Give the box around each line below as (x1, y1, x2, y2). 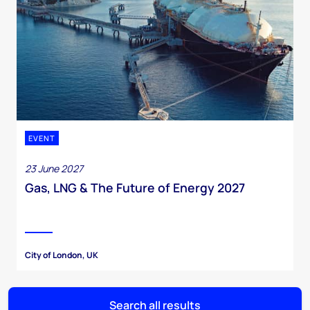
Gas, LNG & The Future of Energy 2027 (25, 179, 245, 197)
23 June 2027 (25, 162, 83, 176)
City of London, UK (25, 249, 98, 262)
